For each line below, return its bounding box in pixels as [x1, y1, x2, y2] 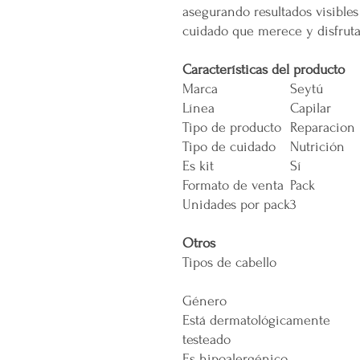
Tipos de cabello [182, 255, 276, 270]
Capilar [290, 100, 331, 116]
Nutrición [290, 139, 345, 154]
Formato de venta [182, 178, 284, 193]
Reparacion [290, 120, 355, 135]
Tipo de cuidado [182, 139, 276, 154]
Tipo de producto [182, 120, 281, 135]
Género [182, 293, 227, 309]
